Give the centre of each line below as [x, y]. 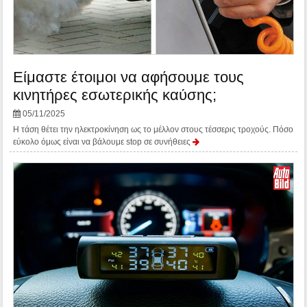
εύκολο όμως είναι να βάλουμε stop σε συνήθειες [103, 142]
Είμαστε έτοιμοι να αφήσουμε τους [129, 77]
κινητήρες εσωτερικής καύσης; [115, 95]
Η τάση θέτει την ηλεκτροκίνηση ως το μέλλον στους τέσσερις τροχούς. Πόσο [153, 130]
